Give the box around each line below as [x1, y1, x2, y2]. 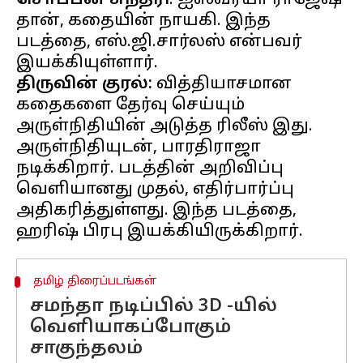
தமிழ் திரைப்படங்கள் [32, 275, 156, 288]
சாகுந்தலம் [30, 338, 143, 360]
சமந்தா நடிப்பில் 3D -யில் [30, 296, 277, 318]
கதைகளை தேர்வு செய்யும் [16, 96, 245, 115]
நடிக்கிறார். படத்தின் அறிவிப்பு [16, 159, 284, 178]
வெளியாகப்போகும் [30, 317, 231, 339]
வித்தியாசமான [152, 75, 292, 94]
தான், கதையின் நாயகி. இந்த [16, 11, 271, 31]
